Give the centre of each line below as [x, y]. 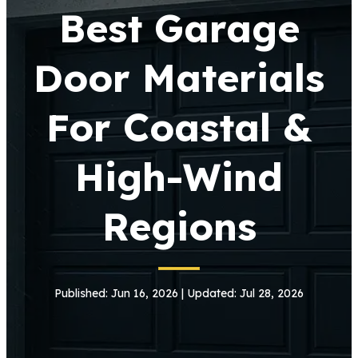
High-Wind [179, 177]
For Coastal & [179, 127]
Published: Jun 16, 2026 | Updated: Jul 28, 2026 [179, 293]
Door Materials [179, 78]
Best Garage [179, 28]
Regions [179, 226]
